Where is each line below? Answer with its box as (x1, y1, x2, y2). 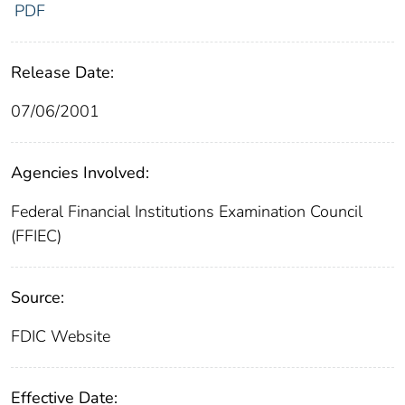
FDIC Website (11, 325, 110, 348)
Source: (11, 287, 64, 309)
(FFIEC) (11, 225, 61, 248)
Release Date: (11, 61, 114, 84)
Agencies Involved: (11, 162, 149, 184)
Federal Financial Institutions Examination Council (11, 201, 363, 223)
